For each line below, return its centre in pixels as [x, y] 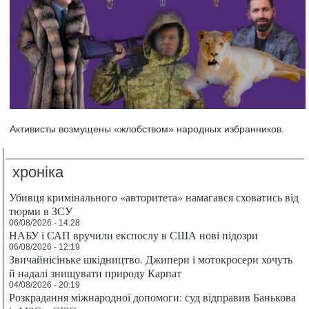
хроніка [38, 172]
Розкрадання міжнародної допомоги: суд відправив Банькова [153, 297]
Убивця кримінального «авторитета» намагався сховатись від [154, 197]
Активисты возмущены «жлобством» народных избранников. [147, 129]
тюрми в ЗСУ [41, 211]
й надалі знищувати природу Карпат [96, 273]
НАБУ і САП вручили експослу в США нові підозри [134, 235]
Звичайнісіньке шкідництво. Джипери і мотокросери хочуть [151, 259]
